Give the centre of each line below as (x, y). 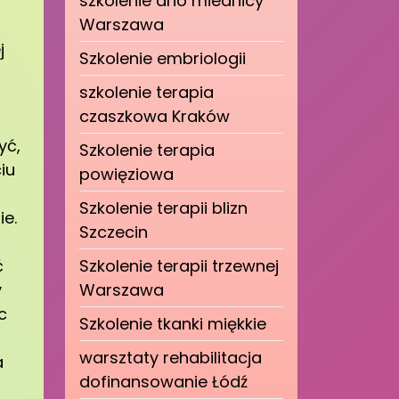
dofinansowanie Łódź (163, 382)
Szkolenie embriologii (163, 58)
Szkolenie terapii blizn (163, 208)
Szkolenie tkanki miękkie (173, 324)
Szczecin (114, 232)
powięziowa (126, 174)
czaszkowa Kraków (155, 116)
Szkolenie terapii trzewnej (179, 266)
